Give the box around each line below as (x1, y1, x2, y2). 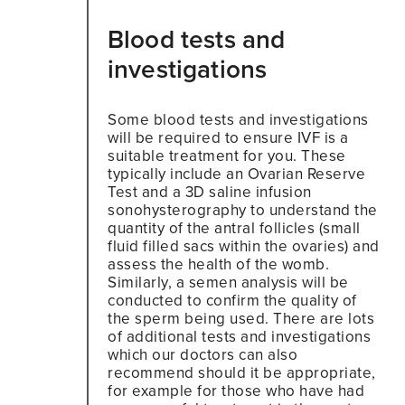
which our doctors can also (108, 343, 297, 366)
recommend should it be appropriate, (108, 361, 376, 384)
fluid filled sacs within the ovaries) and (108, 234, 380, 258)
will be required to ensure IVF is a (108, 126, 349, 149)
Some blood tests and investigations (108, 108, 369, 131)
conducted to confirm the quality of (108, 288, 357, 312)
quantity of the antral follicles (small (108, 216, 361, 240)
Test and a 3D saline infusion (108, 180, 312, 203)
